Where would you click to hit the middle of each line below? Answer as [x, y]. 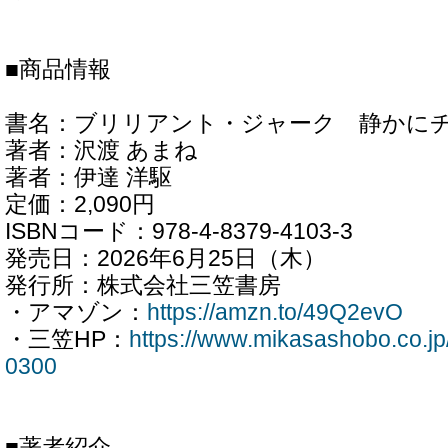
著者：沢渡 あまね [101, 150]
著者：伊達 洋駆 [88, 177]
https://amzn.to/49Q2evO [275, 312]
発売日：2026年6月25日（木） [165, 258]
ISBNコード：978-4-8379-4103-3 [179, 231]
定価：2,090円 [80, 204]
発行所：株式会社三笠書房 [143, 285]
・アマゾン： [76, 312]
